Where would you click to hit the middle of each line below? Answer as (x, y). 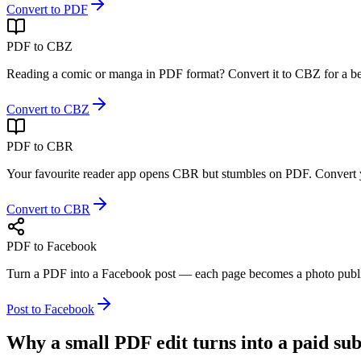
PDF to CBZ (39, 46)
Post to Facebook (50, 309)
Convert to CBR (48, 209)
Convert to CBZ (48, 109)
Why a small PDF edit (97, 343)
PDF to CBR (40, 146)
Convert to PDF (47, 9)
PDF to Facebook (52, 246)
